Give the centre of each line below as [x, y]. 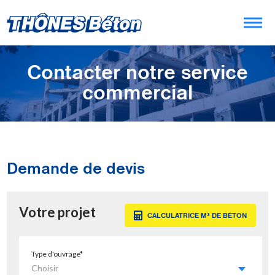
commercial [137, 93]
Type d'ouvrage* [57, 254]
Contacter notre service [137, 72]
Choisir [45, 268]
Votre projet [58, 212]
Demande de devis [76, 168]
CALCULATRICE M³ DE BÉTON [197, 215]
